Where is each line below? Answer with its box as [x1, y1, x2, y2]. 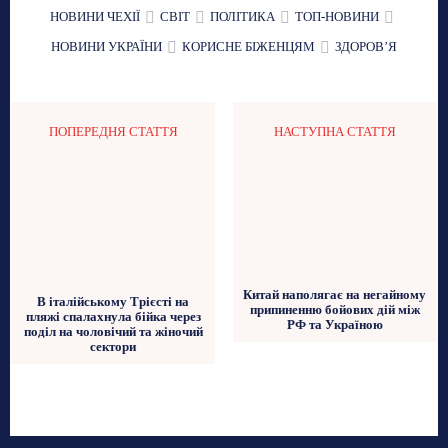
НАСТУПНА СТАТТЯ [273, 124, 396, 140]
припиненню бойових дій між [249, 302, 420, 318]
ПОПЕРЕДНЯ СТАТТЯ [48, 124, 178, 140]
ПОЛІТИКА [209, 9, 275, 25]
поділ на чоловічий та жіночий [23, 323, 203, 339]
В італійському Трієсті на [37, 293, 190, 309]
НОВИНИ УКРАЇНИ [51, 39, 162, 55]
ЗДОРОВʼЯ [335, 39, 397, 55]
